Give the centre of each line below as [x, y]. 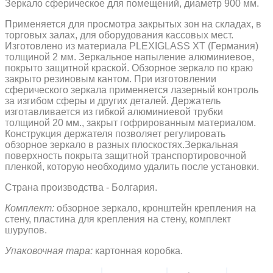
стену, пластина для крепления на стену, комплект [118, 219]
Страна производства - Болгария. [81, 188]
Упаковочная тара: [49, 251]
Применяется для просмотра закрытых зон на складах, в [133, 24]
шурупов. [27, 230]
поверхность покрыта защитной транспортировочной [126, 156]
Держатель [196, 101]
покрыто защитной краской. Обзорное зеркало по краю [129, 68]
